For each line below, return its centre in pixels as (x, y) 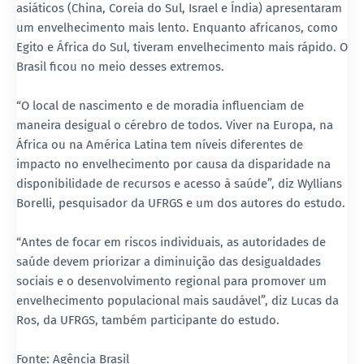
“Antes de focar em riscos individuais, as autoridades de (171, 242)
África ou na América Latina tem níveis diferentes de (160, 144)
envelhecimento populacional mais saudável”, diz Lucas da (178, 300)
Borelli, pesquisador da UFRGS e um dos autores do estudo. (181, 203)
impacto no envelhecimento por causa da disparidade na (173, 164)
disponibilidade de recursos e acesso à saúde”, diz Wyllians (179, 183)
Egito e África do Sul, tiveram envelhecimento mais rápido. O (182, 47)
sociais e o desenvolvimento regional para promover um (171, 281)
